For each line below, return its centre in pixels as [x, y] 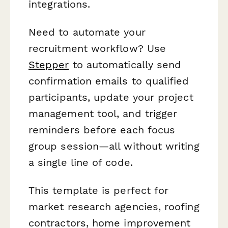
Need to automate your [87, 32]
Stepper [49, 65]
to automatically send [125, 65]
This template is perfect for [99, 191]
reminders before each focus [102, 130]
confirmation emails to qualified [109, 81]
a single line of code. [81, 163]
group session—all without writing [114, 146]
